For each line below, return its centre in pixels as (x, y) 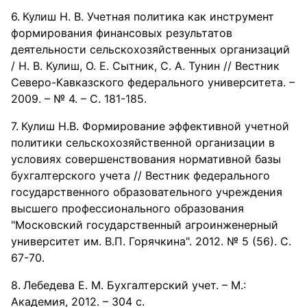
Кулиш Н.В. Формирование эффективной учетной (155, 126)
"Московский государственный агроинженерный (145, 225)
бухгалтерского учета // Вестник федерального (140, 175)
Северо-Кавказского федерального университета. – (153, 82)
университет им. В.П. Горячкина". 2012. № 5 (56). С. (151, 241)
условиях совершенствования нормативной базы (146, 159)
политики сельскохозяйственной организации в (143, 143)
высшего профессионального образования (127, 208)
